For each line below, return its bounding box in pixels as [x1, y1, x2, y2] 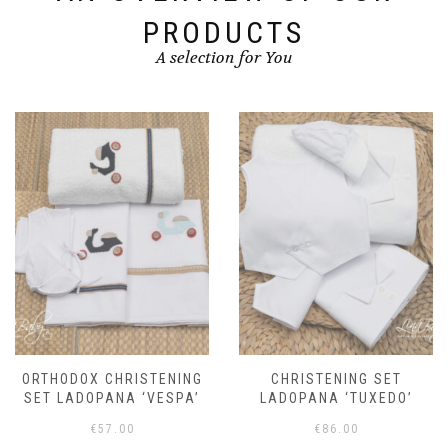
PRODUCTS [143, 15, 305, 51]
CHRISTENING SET [270, 371, 402, 388]
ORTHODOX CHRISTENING [21, 371, 203, 388]
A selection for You [155, 47, 293, 69]
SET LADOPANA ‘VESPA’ [24, 390, 200, 407]
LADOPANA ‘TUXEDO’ [259, 390, 413, 407]
